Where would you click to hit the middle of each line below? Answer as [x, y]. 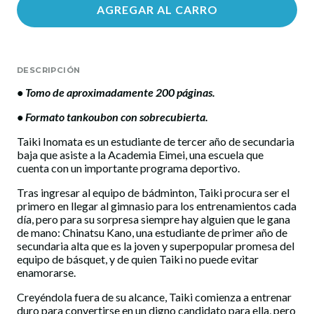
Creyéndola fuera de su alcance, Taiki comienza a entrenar [154, 297]
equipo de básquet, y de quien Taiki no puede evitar [138, 259]
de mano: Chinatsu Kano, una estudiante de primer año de [152, 233]
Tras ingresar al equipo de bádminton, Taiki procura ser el [153, 193]
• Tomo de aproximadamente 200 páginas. [116, 93]
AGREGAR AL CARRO [157, 10]
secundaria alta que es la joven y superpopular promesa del [156, 246]
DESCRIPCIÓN [49, 70]
